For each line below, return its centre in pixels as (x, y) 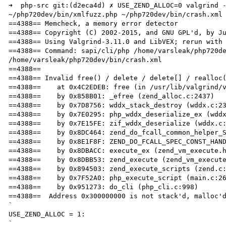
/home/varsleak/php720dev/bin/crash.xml (86, 60)
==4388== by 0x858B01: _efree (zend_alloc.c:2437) (112, 96)
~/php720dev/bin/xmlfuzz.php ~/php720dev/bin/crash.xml (116, 14)
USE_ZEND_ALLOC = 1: (47, 214)
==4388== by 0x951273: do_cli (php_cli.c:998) (104, 187)
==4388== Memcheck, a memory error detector (94, 23)
